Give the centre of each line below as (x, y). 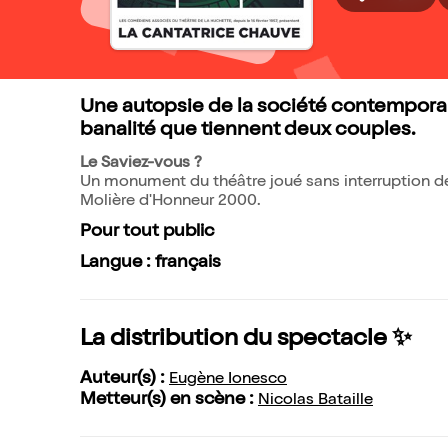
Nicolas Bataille (315, 401)
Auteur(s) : (124, 379)
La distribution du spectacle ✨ (246, 340)
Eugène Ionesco (228, 380)
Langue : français (150, 263)
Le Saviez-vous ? (141, 164)
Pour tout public (147, 232)
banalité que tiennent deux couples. (247, 131)
